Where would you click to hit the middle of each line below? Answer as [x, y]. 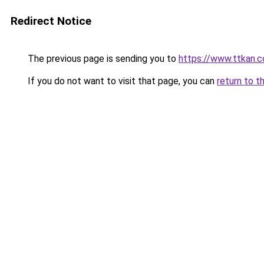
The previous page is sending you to [102, 59]
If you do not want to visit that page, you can [121, 81]
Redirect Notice [51, 21]
